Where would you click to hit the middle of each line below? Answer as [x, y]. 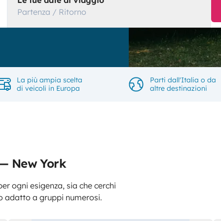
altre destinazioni [179, 88]
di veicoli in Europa [48, 88]
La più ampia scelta [49, 80]
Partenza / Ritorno [52, 12]
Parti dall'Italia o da [183, 80]
